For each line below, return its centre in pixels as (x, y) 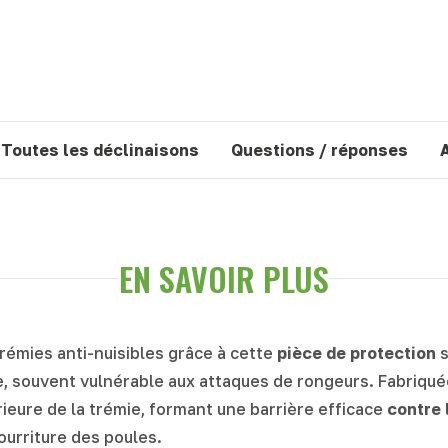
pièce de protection (356, 352)
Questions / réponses (319, 149)
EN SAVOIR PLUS (224, 278)
